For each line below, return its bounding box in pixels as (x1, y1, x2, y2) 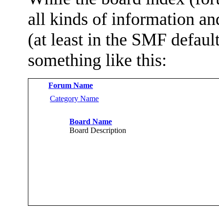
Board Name (69, 117, 112, 126)
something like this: (28, 50, 167, 70)
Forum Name (48, 81, 93, 89)
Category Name (50, 94, 99, 103)
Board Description (69, 126, 127, 134)
